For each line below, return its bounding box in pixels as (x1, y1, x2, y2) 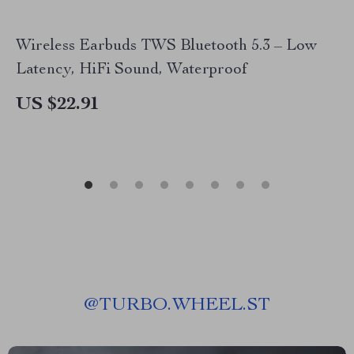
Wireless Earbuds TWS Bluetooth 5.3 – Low (16, 39, 317, 55)
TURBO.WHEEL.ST (99, 296, 270, 315)
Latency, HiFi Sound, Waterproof (16, 62, 247, 78)
